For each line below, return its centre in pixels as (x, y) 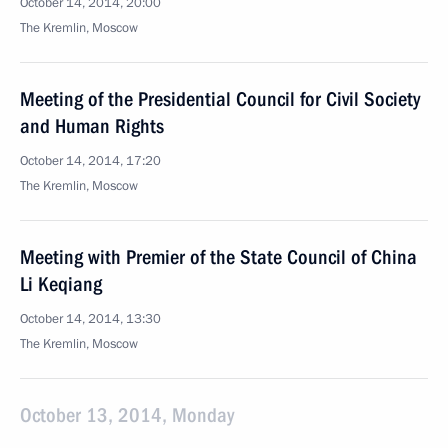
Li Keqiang (61, 284)
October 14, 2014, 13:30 (90, 319)
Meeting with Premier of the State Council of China (218, 257)
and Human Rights (92, 126)
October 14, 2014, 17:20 (90, 161)
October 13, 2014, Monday (127, 415)
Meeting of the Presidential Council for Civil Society (220, 99)
